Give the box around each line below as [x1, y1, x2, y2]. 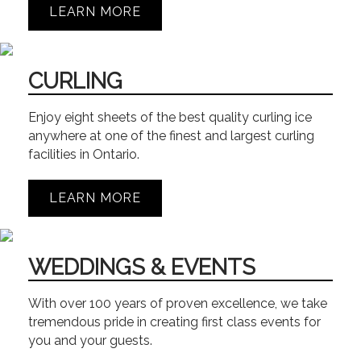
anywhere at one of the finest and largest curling [28, 127, 314, 143]
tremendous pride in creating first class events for [28, 314, 321, 330]
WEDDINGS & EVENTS [28, 254, 255, 280]
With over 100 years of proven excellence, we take [28, 296, 327, 312]
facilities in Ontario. [28, 146, 139, 162]
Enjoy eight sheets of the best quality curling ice [28, 109, 312, 125]
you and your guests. [28, 333, 152, 349]
